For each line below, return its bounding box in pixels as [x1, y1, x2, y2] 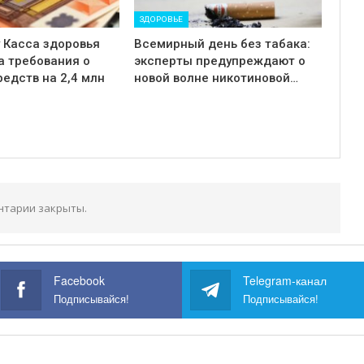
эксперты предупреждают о [133, 54, 305, 69]
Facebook [54, 271, 106, 288]
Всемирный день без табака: [133, 37, 310, 52]
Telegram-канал [243, 271, 327, 288]
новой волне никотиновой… [133, 71, 298, 86]
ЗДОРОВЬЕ [139, 15, 183, 24]
